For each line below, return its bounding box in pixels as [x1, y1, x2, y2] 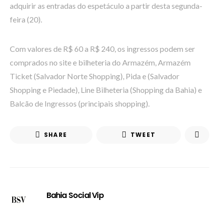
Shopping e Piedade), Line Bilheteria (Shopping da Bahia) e [10, 85, 202, 94]
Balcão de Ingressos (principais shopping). [10, 99, 150, 108]
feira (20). [10, 15, 42, 24]
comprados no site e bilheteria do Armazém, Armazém [10, 58, 191, 67]
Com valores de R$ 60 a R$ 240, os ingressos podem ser [10, 44, 195, 53]
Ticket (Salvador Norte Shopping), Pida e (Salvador [10, 71, 179, 81]
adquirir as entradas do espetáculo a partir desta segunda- [10, 1, 202, 10]
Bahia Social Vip [46, 190, 104, 201]
